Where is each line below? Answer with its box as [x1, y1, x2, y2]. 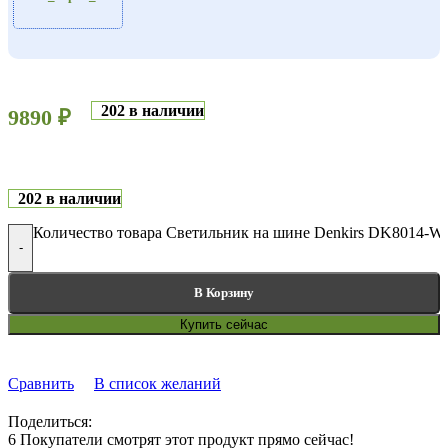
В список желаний [94, 374, 221, 392]
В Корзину [194, 284, 254, 300]
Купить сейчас [180, 316, 268, 332]
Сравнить [8, 374, 74, 392]
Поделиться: [8, 412, 92, 430]
